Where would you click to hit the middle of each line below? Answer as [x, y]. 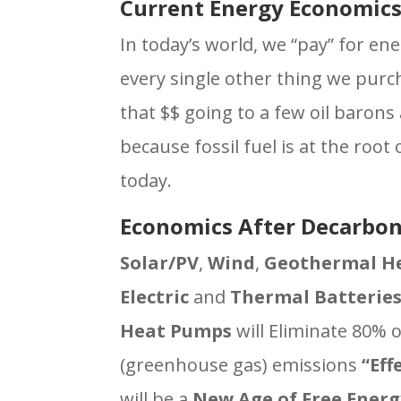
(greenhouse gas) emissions [241, 364]
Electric [157, 296]
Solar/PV [160, 262]
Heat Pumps [176, 330]
